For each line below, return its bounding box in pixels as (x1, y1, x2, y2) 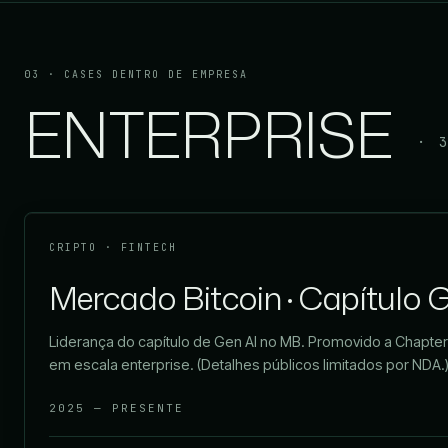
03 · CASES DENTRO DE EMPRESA (24, 68, 248, 82)
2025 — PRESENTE (49, 401, 184, 416)
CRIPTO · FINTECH (49, 241, 177, 255)
